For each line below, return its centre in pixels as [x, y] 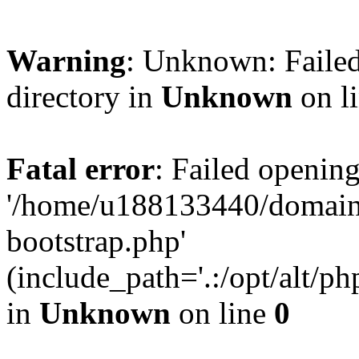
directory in [84, 97]
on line [222, 313]
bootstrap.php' [96, 241]
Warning [66, 61]
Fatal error [81, 169]
